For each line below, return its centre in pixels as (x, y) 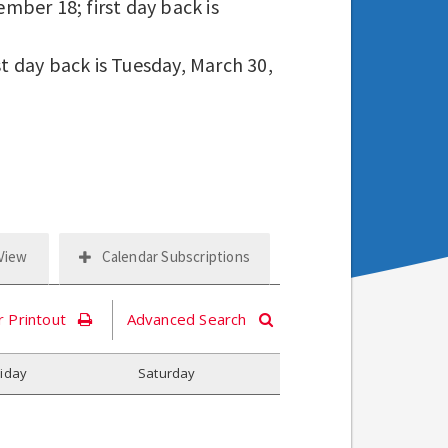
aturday (171, 372)
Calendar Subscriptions (175, 257)
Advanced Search (186, 318)
